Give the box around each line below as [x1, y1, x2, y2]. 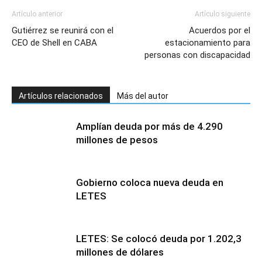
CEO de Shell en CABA [12, 37, 97, 48]
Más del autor [117, 91, 168, 101]
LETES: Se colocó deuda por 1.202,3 [76, 233, 242, 244]
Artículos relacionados [19, 91, 103, 101]
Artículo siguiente [195, 10, 250, 18]
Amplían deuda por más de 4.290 [76, 120, 223, 132]
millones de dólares [76, 246, 164, 258]
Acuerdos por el [189, 25, 250, 36]
